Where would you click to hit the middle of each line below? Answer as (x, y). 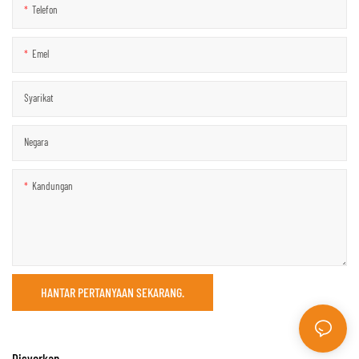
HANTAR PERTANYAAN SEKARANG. (113, 292)
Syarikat (38, 97)
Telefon (45, 9)
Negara (36, 141)
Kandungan (52, 186)
